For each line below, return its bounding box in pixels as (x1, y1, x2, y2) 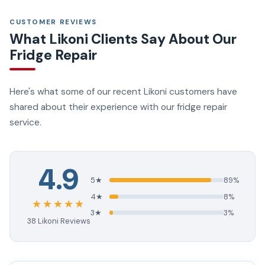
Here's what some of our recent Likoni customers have (9, 85, 237, 98)
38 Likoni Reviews (27, 216, 91, 227)
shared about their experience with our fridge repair (9, 101, 227, 113)
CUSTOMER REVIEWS (9, 17, 97, 27)
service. (9, 116, 41, 128)
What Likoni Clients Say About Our (9, 30, 237, 48)
